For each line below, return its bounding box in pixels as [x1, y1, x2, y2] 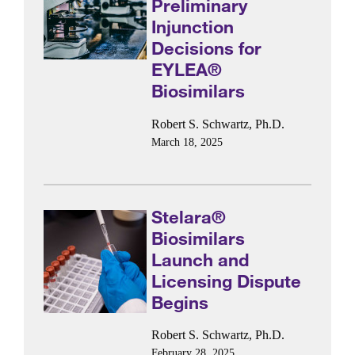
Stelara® [151, 205, 227, 227]
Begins [151, 291, 209, 313]
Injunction [151, 16, 235, 38]
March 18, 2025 [151, 136, 223, 148]
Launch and [151, 248, 250, 270]
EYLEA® [151, 59, 223, 81]
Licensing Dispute [151, 269, 302, 292]
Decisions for [151, 37, 262, 59]
